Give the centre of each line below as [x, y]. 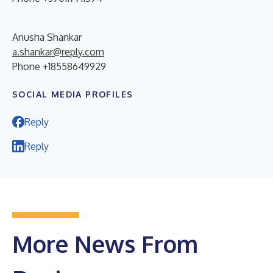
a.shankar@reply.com [58, 51]
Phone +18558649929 [59, 66]
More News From [105, 243]
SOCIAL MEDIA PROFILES [73, 94]
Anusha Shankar [47, 37]
